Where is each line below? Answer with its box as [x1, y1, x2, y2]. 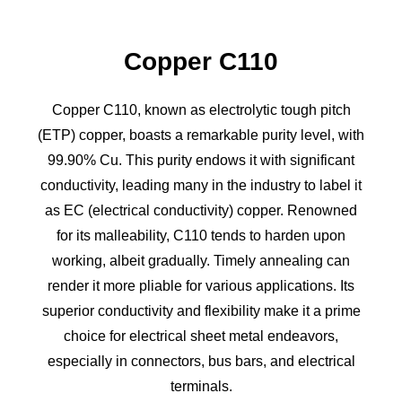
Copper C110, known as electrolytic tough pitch [51, 102, 351, 118]
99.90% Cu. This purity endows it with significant [48, 153, 354, 169]
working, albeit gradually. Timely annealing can [52, 253, 350, 269]
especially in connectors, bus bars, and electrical [47, 354, 355, 370]
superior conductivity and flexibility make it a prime [41, 303, 361, 319]
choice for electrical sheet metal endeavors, [64, 328, 338, 345]
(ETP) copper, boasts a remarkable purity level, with [38, 127, 364, 144]
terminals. [170, 379, 232, 395]
